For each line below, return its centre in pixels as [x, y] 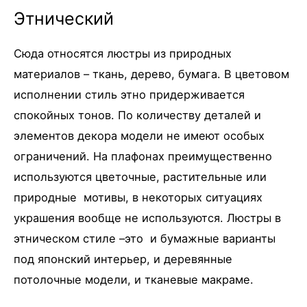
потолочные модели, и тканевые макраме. [134, 279]
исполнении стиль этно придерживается [129, 94]
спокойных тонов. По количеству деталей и [137, 115]
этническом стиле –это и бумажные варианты [145, 238]
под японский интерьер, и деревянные [123, 259]
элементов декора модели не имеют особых [139, 135]
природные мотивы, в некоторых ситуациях [138, 197]
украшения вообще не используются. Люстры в [147, 218]
